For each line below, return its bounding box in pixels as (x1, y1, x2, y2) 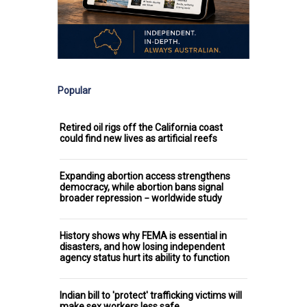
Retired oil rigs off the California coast (60, 121, 223, 133)
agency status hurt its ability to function (60, 251, 230, 263)
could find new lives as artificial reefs (60, 132, 217, 144)
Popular (58, 84, 91, 96)
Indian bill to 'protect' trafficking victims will (60, 289, 242, 301)
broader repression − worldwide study (60, 192, 222, 204)
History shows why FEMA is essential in (60, 230, 227, 241)
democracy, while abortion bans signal (60, 181, 223, 193)
